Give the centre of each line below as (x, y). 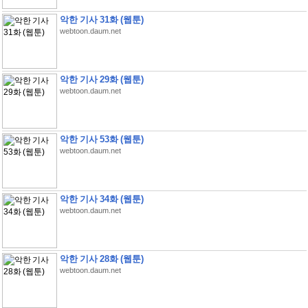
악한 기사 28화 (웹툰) (101, 259)
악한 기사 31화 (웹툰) (101, 20)
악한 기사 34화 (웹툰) (101, 199)
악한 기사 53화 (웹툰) (101, 139)
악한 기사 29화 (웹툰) (101, 79)
